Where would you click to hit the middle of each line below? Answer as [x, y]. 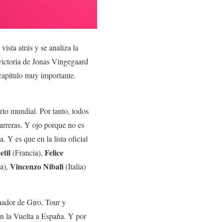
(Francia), [28, 152]
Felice [54, 152]
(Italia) [75, 166]
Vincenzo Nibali [36, 166]
